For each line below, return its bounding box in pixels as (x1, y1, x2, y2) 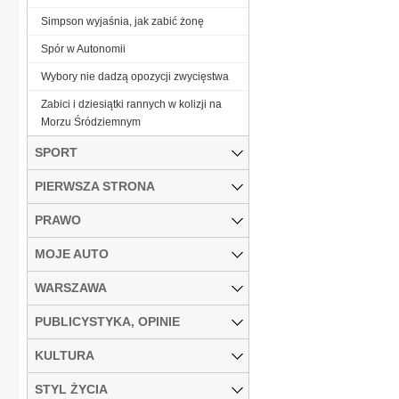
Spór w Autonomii (41, 42, 126, 55)
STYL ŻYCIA (35, 381, 108, 396)
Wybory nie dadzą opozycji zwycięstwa (41, 69, 229, 83)
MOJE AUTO (35, 246, 109, 261)
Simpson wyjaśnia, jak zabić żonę (41, 14, 204, 28)
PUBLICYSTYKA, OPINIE (35, 313, 180, 329)
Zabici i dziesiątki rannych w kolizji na (41, 97, 222, 110)
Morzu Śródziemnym (41, 115, 141, 128)
